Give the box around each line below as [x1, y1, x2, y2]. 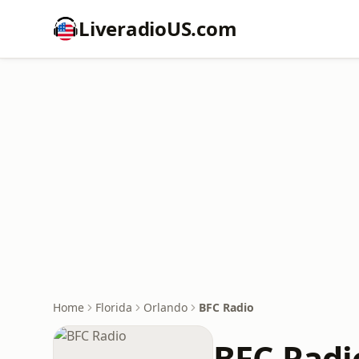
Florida [95, 300, 132, 315]
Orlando [143, 300, 188, 315]
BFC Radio [199, 300, 254, 315]
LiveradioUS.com [79, 15, 237, 42]
